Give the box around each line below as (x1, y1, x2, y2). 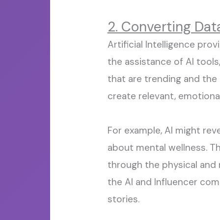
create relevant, (107, 90, 178, 103)
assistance (124, 55, 171, 68)
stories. (107, 193, 139, 206)
